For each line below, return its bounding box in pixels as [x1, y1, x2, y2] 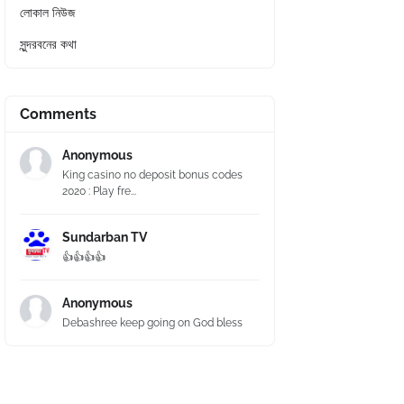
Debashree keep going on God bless [62, 317, 243, 329]
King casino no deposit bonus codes [62, 169, 243, 181]
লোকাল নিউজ [20, 5, 75, 20]
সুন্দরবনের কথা [20, 37, 77, 51]
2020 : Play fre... [62, 185, 136, 197]
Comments [20, 106, 96, 123]
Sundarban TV [62, 230, 147, 244]
